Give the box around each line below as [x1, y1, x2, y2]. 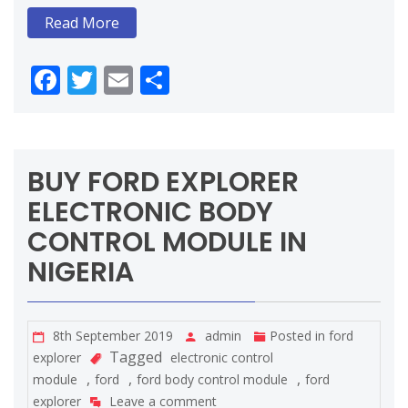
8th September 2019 [53, 327, 173, 345]
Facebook [60, 60, 189, 100]
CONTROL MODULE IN [27, 223, 307, 262]
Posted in [270, 327, 329, 345]
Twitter [97, 60, 194, 100]
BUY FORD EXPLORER [27, 163, 299, 202]
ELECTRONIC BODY [27, 193, 273, 232]
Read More [45, 13, 119, 34]
